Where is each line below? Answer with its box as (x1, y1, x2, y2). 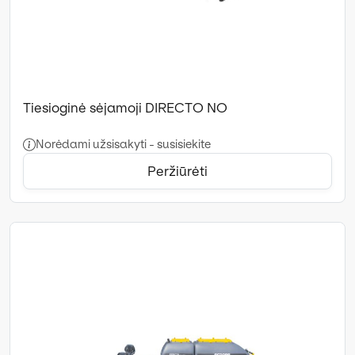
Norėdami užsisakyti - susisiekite (36, 136, 211, 151)
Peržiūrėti (147, 162, 208, 179)
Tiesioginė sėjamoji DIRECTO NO (23, 99, 227, 116)
